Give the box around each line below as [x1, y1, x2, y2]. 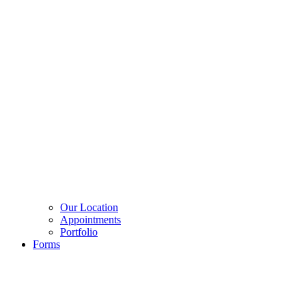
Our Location [60, 201, 118, 213]
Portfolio [60, 226, 98, 238]
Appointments [60, 214, 121, 225]
